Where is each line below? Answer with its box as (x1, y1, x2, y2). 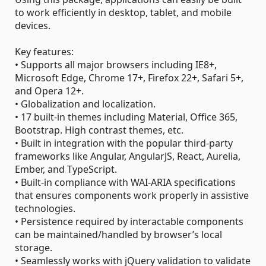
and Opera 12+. (15, 84, 84, 97)
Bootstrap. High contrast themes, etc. (15, 123, 183, 137)
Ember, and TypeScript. (15, 163, 117, 176)
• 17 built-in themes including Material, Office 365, (15, 110, 237, 123)
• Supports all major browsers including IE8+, (15, 58, 217, 71)
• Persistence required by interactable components (15, 215, 243, 228)
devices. (15, 19, 50, 32)
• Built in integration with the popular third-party (15, 137, 233, 150)
